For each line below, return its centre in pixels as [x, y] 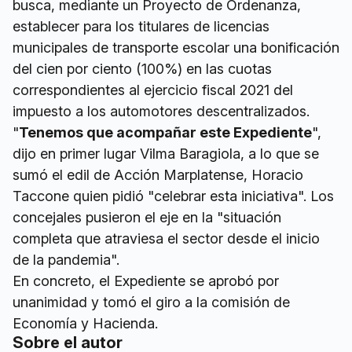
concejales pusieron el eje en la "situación [147, 217]
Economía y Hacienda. [85, 323]
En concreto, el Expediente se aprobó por [146, 280]
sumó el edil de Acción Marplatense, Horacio [158, 174]
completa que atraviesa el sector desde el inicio [166, 238]
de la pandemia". [66, 259]
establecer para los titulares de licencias [141, 26]
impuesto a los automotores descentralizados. [161, 111]
